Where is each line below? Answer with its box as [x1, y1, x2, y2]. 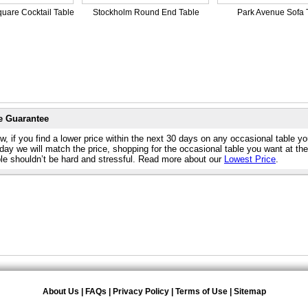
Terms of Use [175, 287, 228, 296]
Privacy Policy [113, 287, 169, 296]
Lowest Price [224, 154, 276, 164]
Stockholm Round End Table [93, 8, 199, 17]
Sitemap [234, 287, 266, 296]
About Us [43, 287, 79, 296]
